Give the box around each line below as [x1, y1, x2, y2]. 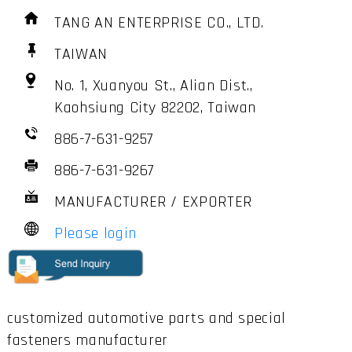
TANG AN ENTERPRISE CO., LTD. [54, 12, 269, 33]
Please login [54, 222, 137, 244]
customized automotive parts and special [6, 308, 286, 329]
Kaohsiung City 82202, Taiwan [54, 97, 261, 118]
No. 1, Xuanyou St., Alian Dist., [54, 75, 253, 96]
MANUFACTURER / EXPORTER [54, 191, 257, 212]
